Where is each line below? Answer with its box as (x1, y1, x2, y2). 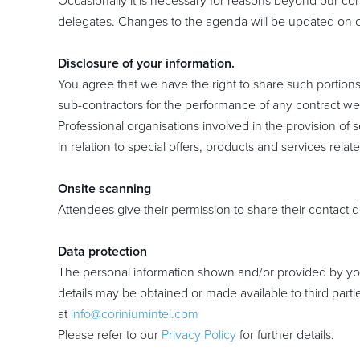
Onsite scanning (58, 181, 151, 197)
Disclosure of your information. (58, 55, 235, 72)
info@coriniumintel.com (71, 306, 198, 322)
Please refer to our (58, 327, 158, 343)
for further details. (239, 327, 334, 343)
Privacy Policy (162, 327, 236, 343)
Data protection (58, 243, 147, 260)
